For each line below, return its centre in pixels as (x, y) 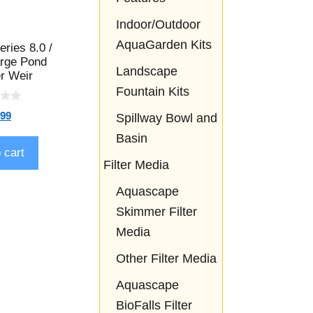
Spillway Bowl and (166, 118)
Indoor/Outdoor (158, 25)
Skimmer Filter (156, 212)
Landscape (146, 72)
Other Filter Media (166, 259)
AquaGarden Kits (163, 45)
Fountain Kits (152, 92)
